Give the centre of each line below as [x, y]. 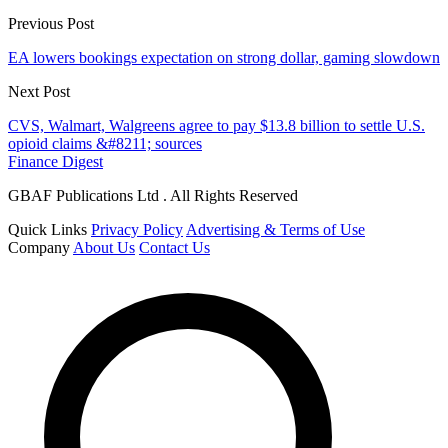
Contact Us [174, 248]
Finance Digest [55, 162]
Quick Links [47, 230]
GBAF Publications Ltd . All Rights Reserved [153, 196]
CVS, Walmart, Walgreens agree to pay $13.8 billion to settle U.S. [216, 126]
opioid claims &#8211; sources [105, 144]
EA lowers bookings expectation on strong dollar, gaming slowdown [224, 58]
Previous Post [51, 24]
